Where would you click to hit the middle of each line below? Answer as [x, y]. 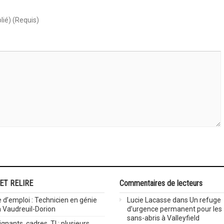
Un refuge [205, 200]
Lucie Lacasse [149, 200]
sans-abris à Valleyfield [163, 218]
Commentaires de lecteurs [161, 183]
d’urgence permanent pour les [174, 209]
